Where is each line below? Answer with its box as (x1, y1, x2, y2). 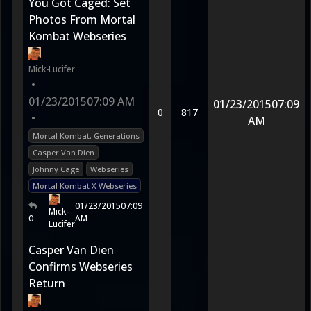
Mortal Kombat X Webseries (33, 180, 137, 191)
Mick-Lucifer (28, 63, 75, 75)
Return (28, 276, 65, 291)
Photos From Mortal (28, 12, 135, 27)
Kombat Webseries (28, 28, 126, 44)
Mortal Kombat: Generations (33, 131, 140, 141)
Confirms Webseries (28, 259, 133, 274)
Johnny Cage (33, 164, 79, 174)
